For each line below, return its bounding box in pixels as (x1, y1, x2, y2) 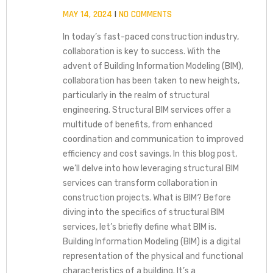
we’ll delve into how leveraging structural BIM (62, 163, 239, 174)
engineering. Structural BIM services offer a (62, 104, 231, 115)
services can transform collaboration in (62, 177, 218, 188)
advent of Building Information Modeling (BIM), (62, 60, 243, 71)
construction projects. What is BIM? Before (62, 192, 231, 203)
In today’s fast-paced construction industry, (62, 31, 239, 42)
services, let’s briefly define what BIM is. (62, 221, 216, 232)
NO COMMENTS (118, 8, 172, 20)
